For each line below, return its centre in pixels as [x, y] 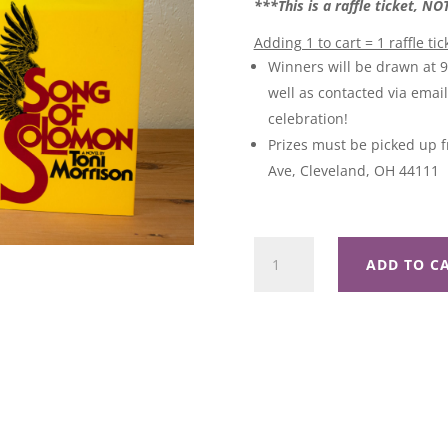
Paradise [281, 247]
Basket [274, 293]
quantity [280, 316]
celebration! [307, 119]
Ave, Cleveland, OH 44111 [353, 171]
